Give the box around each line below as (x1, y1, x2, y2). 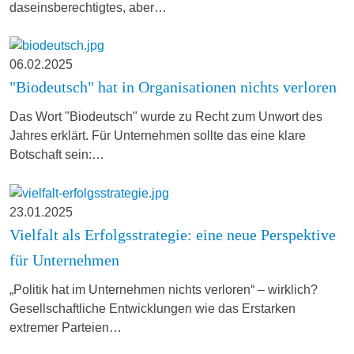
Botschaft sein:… (9, 148, 104, 162)
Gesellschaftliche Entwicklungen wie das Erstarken (9, 302, 296, 316)
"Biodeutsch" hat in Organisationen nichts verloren (9, 78, 337, 96)
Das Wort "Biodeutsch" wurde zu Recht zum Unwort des (9, 110, 322, 124)
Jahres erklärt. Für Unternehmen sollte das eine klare (9, 129, 306, 143)
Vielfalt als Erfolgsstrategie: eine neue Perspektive (9, 226, 336, 244)
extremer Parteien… (9, 321, 122, 335)
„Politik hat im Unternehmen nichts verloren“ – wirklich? (9, 283, 318, 297)
